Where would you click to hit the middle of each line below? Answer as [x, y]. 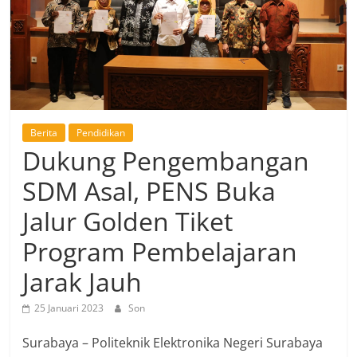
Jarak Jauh [82, 281]
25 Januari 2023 [69, 308]
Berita [44, 132]
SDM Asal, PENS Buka [149, 190]
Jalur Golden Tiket [128, 221]
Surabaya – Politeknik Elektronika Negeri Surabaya [173, 342]
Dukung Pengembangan [166, 160]
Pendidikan [101, 132]
